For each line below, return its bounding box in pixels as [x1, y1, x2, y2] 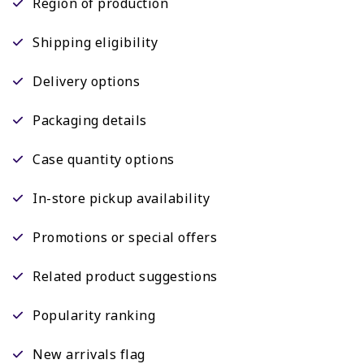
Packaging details [32, 110, 147, 129]
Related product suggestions [32, 266, 218, 285]
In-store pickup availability [32, 188, 210, 207]
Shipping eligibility [32, 32, 158, 51]
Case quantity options [32, 149, 175, 168]
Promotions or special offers [32, 227, 217, 246]
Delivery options [32, 71, 140, 90]
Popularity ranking [32, 305, 155, 324]
